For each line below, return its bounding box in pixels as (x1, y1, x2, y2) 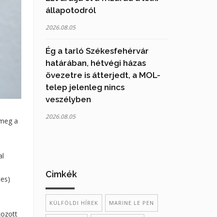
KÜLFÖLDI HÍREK (49, 199, 98, 206)
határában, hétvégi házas (45, 58, 146, 68)
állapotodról (45, 5, 96, 15)
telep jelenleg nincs (45, 82, 124, 92)
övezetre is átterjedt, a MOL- (45, 70, 160, 80)
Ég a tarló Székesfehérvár (45, 46, 149, 56)
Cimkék (45, 169, 77, 179)
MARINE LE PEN (108, 199, 154, 206)
